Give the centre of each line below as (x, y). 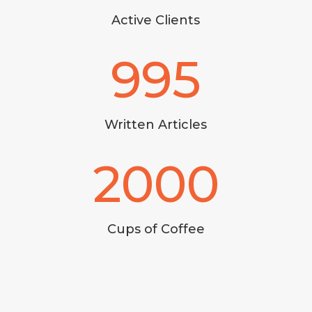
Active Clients (156, 21)
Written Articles (156, 125)
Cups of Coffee (156, 229)
